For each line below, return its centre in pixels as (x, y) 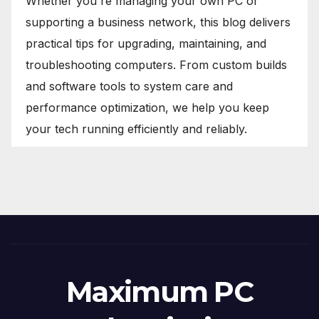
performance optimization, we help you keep (147, 108)
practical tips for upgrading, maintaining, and (146, 43)
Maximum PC (159, 292)
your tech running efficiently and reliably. (136, 129)
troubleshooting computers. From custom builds (156, 65)
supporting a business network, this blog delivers (158, 22)
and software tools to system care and (129, 86)
